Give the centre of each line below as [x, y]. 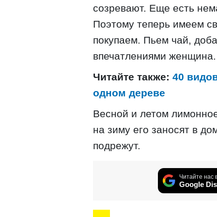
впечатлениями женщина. [155, 56]
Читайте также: [133, 77]
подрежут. [117, 146]
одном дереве [129, 93]
